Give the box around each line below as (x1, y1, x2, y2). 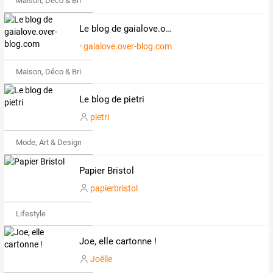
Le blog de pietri (79, 94, 144, 105)
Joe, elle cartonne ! (79, 236, 157, 247)
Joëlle (90, 254, 112, 264)
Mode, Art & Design (15, 138, 82, 147)
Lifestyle (15, 208, 46, 218)
